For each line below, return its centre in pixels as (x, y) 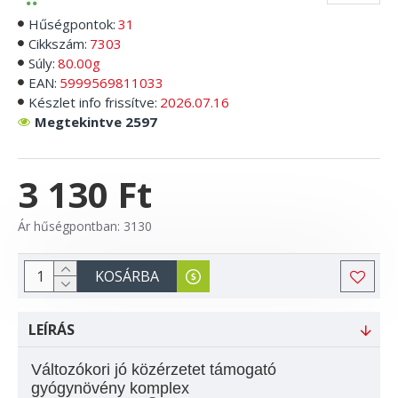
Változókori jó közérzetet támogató (154, 370)
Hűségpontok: (72, 24)
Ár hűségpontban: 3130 (85, 226)
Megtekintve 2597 (96, 122)
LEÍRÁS (52, 330)
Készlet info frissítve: (93, 102)
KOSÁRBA (127, 276)
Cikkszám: (58, 44)
